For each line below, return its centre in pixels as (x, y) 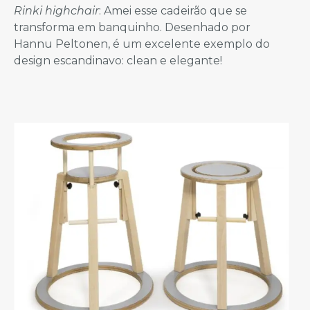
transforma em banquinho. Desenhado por (132, 27)
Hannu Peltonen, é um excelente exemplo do (142, 44)
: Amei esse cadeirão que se (173, 10)
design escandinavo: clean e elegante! (118, 60)
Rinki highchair (56, 10)
